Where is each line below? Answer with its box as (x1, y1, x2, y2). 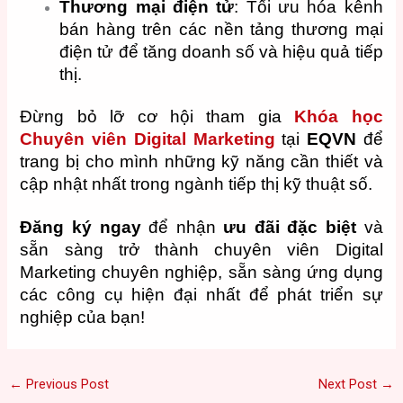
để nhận (140, 218, 224, 237)
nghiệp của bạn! (20, 308, 146, 327)
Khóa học (294, 106, 383, 126)
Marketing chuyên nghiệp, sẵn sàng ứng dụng (20, 263, 383, 282)
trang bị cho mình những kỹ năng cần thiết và (20, 151, 383, 171)
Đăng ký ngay (20, 218, 141, 237)
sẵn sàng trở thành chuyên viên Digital (20, 240, 383, 260)
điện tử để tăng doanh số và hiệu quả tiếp (59, 41, 383, 61)
